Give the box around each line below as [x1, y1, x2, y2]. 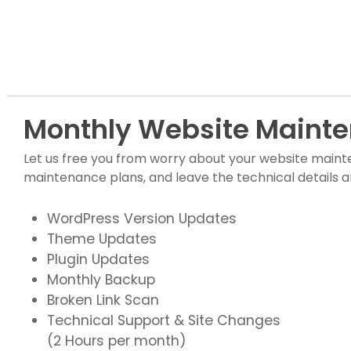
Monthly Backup [47, 270, 155, 290]
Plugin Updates [47, 250, 150, 270]
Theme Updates [47, 230, 157, 249]
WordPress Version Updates [47, 209, 237, 229]
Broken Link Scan [47, 291, 159, 310]
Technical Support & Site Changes [47, 311, 280, 331]
